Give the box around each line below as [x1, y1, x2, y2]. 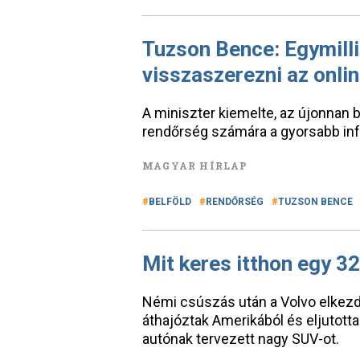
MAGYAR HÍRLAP [142, 159, 248, 172]
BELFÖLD [149, 196, 191, 207]
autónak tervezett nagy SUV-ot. [142, 330, 339, 347]
